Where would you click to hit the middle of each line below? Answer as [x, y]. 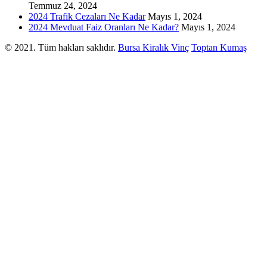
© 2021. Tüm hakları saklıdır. [61, 47]
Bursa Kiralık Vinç [153, 47]
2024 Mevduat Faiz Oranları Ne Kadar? [104, 27]
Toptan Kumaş [219, 47]
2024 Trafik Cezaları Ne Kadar [87, 16]
